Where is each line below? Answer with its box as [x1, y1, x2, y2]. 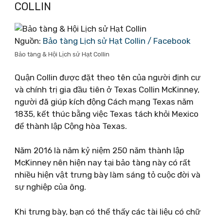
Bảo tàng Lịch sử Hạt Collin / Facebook [43, 36, 191, 46]
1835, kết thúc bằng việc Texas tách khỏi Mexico [15, 109, 199, 119]
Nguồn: [15, 36, 43, 46]
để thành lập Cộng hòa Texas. [15, 121, 127, 131]
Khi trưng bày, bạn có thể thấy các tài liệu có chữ [15, 206, 200, 217]
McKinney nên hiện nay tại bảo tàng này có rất [15, 158, 191, 167]
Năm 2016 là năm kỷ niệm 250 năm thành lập [15, 145, 184, 155]
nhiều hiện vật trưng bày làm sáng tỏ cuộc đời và [15, 170, 200, 180]
